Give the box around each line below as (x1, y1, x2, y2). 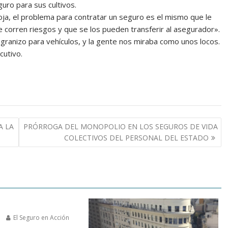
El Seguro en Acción (12, 213, 70, 222)
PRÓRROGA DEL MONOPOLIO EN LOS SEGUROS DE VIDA (23, 121, 218, 131)
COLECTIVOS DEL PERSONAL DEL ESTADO (64, 132, 209, 142)
